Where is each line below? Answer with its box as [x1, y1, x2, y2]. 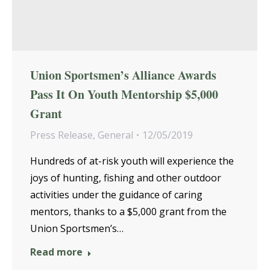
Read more [30, 245, 83, 259]
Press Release [30, 128, 93, 142]
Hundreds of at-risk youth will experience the [30, 154, 234, 168]
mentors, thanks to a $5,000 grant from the [30, 205, 227, 219]
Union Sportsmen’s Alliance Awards [30, 66, 216, 84]
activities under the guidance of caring [30, 188, 202, 202]
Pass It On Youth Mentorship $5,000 [30, 86, 218, 104]
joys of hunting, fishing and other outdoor [30, 171, 221, 185]
